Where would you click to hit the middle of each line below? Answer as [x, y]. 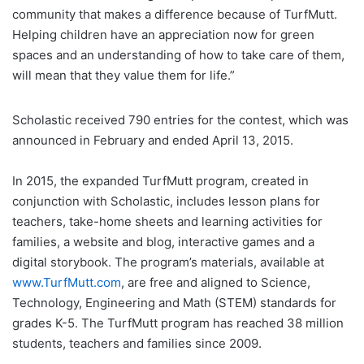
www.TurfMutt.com [67, 282]
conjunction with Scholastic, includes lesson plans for [166, 201]
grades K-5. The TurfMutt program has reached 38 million [178, 323]
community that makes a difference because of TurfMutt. [175, 14]
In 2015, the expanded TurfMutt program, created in [160, 180]
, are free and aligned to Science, [216, 282]
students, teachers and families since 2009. [137, 343]
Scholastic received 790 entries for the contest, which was [180, 119]
